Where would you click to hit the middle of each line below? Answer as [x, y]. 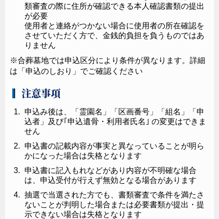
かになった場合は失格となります [83, 155]
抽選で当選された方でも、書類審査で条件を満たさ [114, 195]
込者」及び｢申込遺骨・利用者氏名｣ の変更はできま [115, 121]
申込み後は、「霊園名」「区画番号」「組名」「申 [114, 111]
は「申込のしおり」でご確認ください [76, 71]
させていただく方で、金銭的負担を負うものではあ [114, 35]
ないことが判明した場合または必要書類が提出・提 [114, 204]
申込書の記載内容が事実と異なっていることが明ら [114, 146]
